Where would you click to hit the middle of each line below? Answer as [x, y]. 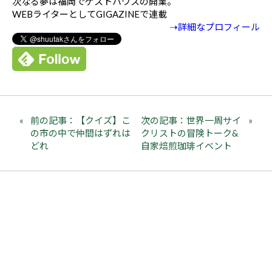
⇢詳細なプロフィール [215, 27]
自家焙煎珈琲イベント [187, 146]
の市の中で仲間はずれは [80, 133]
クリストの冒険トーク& [190, 133]
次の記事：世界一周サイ [191, 120]
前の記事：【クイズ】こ [80, 120]
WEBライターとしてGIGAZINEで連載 [90, 14]
